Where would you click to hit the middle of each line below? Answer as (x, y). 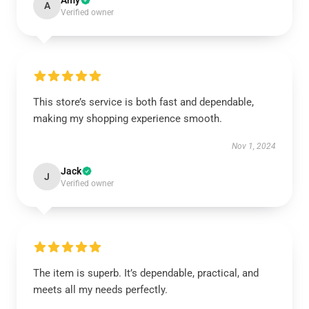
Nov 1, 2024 (254, 146)
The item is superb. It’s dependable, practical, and (146, 273)
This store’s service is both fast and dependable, (143, 102)
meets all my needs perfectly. (100, 290)
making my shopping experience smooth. (128, 119)
